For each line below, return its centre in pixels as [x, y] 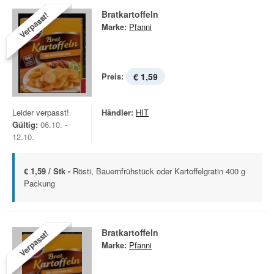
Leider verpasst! [41, 112]
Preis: [113, 76]
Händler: [117, 112]
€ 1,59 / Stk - [48, 171]
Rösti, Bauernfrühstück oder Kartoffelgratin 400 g [159, 171]
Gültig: [25, 124]
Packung [39, 183]
